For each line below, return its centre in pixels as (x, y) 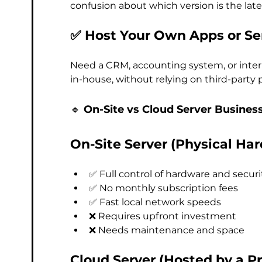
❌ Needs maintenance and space (167, 230)
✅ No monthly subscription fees (163, 188)
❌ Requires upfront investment (163, 216)
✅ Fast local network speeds (155, 202)
